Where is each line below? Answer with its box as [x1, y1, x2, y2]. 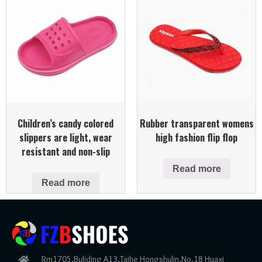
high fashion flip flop [156, 130, 237, 144]
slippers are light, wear [19, 130, 112, 144]
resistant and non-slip [21, 144, 110, 158]
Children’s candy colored [18, 116, 113, 130]
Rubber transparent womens [139, 116, 254, 130]
